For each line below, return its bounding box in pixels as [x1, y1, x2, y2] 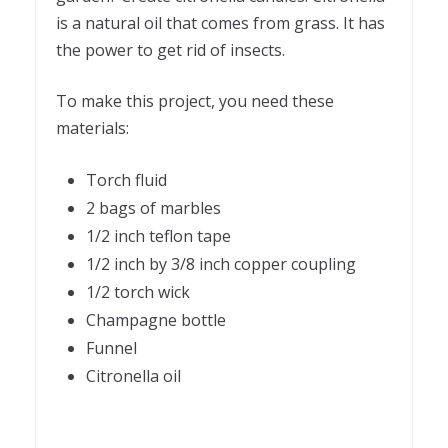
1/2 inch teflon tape [86, 225, 231, 248]
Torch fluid [86, 169, 167, 192]
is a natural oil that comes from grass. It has [56, 12, 385, 35]
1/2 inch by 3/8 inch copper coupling [86, 253, 356, 276]
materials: [56, 117, 129, 140]
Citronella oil [86, 365, 181, 388]
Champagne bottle [86, 309, 226, 332]
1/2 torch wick [86, 281, 190, 304]
